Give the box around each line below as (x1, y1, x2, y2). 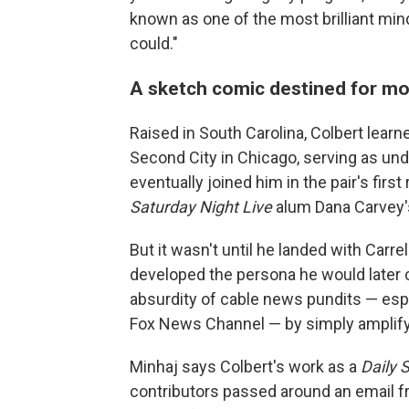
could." (130, 34, 178, 54)
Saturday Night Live (130, 197, 276, 217)
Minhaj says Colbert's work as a (130, 357, 361, 377)
